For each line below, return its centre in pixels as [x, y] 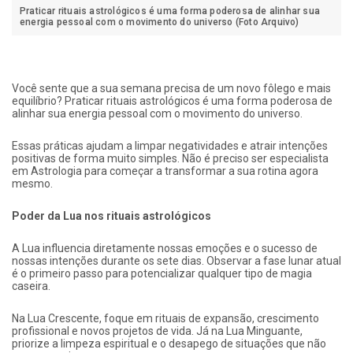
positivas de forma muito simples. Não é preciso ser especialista [170, 159]
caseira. [31, 286]
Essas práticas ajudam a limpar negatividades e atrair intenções [170, 146]
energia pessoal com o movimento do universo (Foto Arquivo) [160, 22]
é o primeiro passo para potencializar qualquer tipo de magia [162, 274]
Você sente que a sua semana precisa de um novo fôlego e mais [171, 89]
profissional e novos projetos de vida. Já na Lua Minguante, [157, 331]
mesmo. [32, 184]
